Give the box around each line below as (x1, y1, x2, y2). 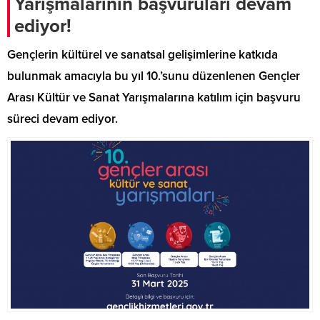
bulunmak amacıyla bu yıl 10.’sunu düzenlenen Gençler (7, 69, 300, 84)
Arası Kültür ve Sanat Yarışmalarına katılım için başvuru (7, 90, 301, 105)
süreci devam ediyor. (7, 111, 118, 126)
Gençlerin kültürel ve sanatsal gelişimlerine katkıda (7, 47, 278, 62)
